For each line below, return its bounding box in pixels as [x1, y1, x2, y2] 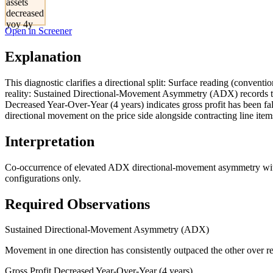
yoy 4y [5, 18, 33, 29]
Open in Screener [5, 26, 72, 36]
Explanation [5, 48, 81, 65]
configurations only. [5, 172, 81, 183]
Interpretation [5, 133, 94, 149]
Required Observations [5, 196, 150, 212]
